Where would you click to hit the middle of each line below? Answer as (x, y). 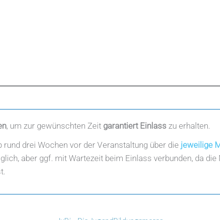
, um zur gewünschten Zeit (55, 125)
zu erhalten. (188, 125)
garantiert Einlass (135, 125)
